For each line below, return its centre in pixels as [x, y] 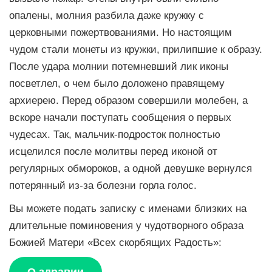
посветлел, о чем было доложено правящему [117, 83]
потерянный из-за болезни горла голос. [103, 185]
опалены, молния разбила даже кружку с [107, 15]
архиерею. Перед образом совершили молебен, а [128, 100]
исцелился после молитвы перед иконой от [113, 151]
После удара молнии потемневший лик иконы [119, 66]
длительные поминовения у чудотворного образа [126, 226]
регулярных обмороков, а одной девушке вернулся [131, 168]
